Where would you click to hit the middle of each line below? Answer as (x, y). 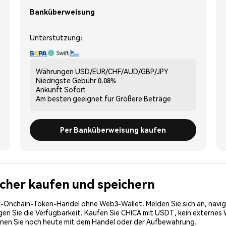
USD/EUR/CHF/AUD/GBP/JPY (122, 71)
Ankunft (49, 89)
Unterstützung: (56, 37)
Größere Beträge (143, 98)
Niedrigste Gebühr (66, 80)
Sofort (75, 89)
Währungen (55, 71)
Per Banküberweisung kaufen (113, 129)
